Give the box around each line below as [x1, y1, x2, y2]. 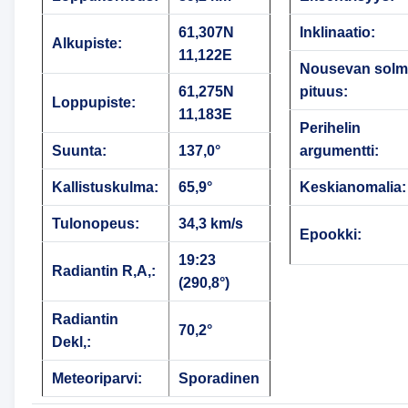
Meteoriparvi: [51, 371, 142, 387]
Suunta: [51, 143, 107, 159]
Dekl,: [51, 334, 91, 351]
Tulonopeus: [51, 216, 139, 232]
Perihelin [299, 120, 361, 137]
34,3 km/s [178, 216, 243, 232]
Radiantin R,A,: [51, 263, 156, 280]
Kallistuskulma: [51, 179, 158, 196]
